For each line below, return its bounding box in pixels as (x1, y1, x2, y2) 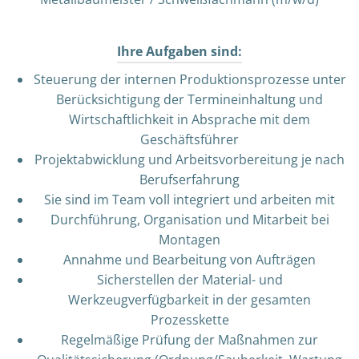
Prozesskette (150, 310, 229, 329)
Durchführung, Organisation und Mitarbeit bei (50, 210, 329, 228)
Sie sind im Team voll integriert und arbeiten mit (44, 190, 335, 208)
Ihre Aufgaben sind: (117, 42, 242, 60)
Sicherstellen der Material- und (96, 270, 283, 288)
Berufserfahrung (139, 170, 240, 188)
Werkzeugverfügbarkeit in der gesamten (68, 290, 311, 309)
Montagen (159, 230, 220, 248)
